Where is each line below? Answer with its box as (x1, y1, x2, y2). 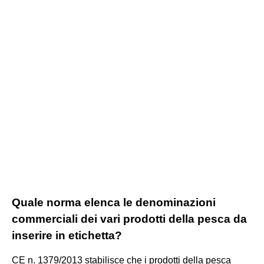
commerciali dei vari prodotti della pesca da (12, 212, 247, 225)
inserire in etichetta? (12, 229, 122, 242)
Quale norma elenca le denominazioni (12, 196, 216, 209)
